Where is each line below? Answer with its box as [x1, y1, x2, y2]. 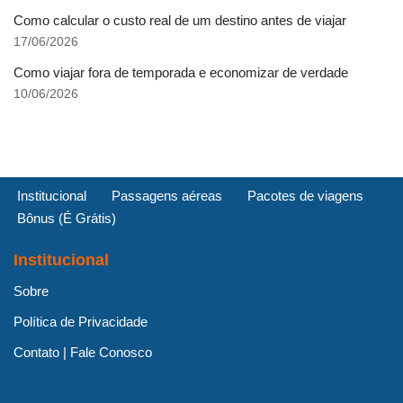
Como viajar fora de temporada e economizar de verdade [13, 64, 348, 80]
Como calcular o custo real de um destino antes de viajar [13, 12, 346, 28]
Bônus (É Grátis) [17, 210, 116, 226]
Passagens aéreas [112, 188, 222, 203]
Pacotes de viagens [247, 188, 363, 203]
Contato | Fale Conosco [13, 345, 152, 360]
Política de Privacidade [13, 314, 148, 329]
